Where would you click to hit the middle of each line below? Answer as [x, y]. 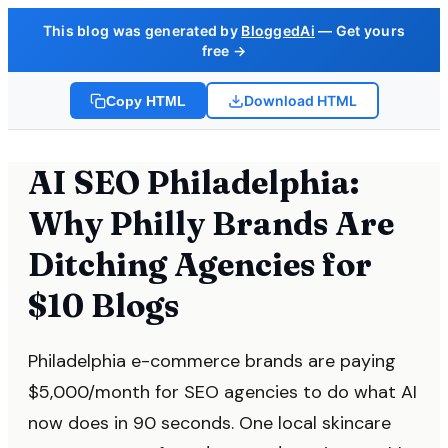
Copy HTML [145, 100]
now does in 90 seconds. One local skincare [209, 423]
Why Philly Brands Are [211, 223]
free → [224, 50]
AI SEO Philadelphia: [193, 182]
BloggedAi [278, 30]
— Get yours [360, 30]
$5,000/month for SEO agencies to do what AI [222, 392]
